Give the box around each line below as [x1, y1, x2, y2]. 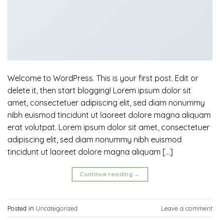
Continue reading [80, 170, 135, 178]
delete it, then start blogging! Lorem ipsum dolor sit [7, 85, 191, 96]
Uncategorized [36, 204, 78, 212]
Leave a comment [161, 204, 213, 212]
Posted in [7, 204, 36, 212]
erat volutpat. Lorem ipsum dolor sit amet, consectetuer [7, 122, 210, 133]
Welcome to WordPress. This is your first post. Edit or [7, 73, 198, 83]
